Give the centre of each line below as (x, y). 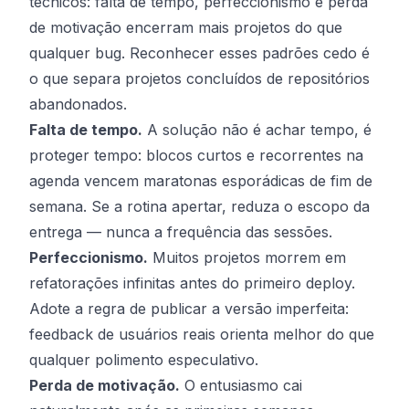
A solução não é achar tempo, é (257, 130)
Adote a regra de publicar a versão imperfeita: (189, 309)
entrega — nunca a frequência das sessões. (181, 232)
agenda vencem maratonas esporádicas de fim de (201, 181)
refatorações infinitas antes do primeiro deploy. (192, 283)
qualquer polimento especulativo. (144, 360)
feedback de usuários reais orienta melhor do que (202, 334)
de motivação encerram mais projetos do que (186, 27)
